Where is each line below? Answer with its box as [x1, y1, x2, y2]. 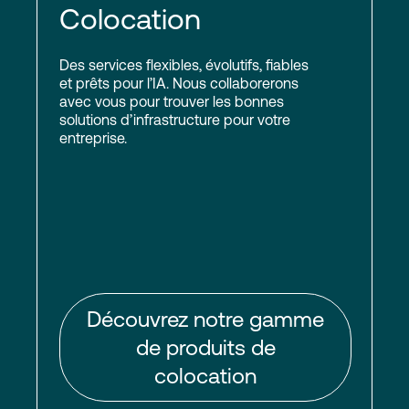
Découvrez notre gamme [87, 307, 324, 331]
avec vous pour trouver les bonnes [59, 93, 284, 110]
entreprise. [59, 130, 127, 146]
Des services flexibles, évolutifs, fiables [59, 57, 309, 73]
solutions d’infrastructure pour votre [59, 111, 290, 128]
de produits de [135, 335, 276, 360]
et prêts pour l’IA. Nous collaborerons [59, 75, 299, 91]
